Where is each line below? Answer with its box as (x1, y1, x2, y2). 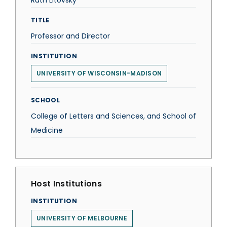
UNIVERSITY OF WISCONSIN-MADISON (36, 69, 162, 78)
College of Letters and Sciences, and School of (31, 111, 196, 121)
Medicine (31, 125, 63, 135)
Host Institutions (31, 178, 102, 190)
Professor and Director (31, 31, 110, 41)
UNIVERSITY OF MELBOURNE (36, 214, 127, 222)
